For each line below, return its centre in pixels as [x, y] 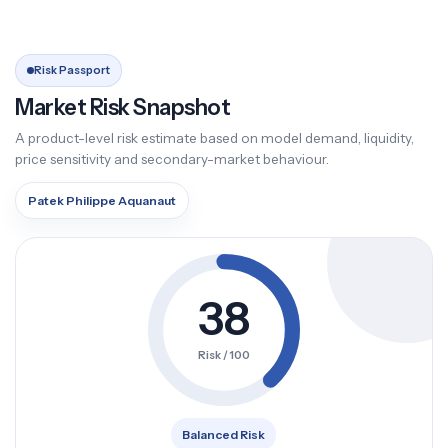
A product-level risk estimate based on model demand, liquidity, [214, 138]
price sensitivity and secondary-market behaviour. [172, 159]
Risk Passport [72, 70]
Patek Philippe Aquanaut [102, 200]
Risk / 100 [223, 354]
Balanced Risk [224, 434]
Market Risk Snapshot [122, 107]
